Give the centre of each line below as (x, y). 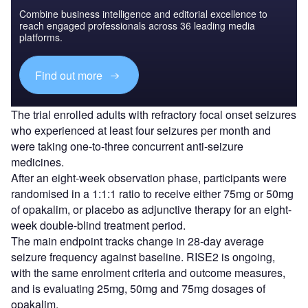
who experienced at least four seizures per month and (141, 131)
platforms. (41, 37)
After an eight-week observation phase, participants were (149, 178)
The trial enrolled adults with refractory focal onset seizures (154, 115)
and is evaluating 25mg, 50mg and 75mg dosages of (138, 289)
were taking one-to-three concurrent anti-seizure (127, 146)
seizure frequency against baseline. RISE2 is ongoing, (143, 257)
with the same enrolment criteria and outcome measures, (148, 273)
